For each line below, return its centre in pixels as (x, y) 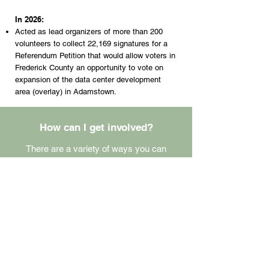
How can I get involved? (96, 127)
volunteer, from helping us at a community (96, 163)
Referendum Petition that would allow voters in (95, 56)
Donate (81, 237)
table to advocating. (96, 177)
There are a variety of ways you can (96, 149)
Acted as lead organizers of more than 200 (89, 32)
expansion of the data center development (88, 80)
